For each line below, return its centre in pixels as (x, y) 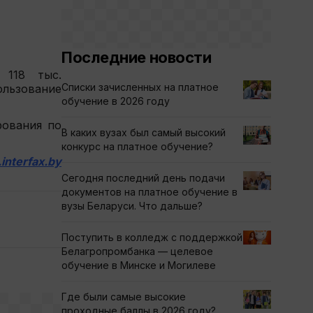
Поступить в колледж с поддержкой (152, 237)
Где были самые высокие (124, 297)
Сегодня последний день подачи (143, 178)
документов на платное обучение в (150, 192)
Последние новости (137, 57)
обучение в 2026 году (116, 101)
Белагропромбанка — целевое (137, 251)
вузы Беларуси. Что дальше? (132, 206)
